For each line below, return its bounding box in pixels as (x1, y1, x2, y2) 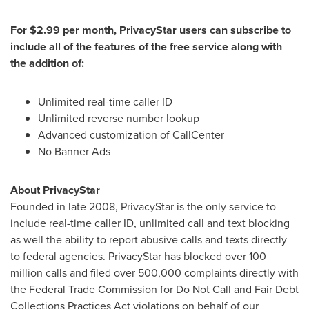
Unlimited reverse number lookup (38, 110, 199, 126)
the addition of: (10, 55, 84, 71)
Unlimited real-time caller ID (38, 94, 172, 110)
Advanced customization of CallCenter (38, 127, 224, 143)
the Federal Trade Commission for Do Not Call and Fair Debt (10, 281, 299, 297)
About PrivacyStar (10, 182, 100, 198)
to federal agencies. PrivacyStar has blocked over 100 (10, 248, 266, 264)
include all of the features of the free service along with (10, 39, 282, 54)
